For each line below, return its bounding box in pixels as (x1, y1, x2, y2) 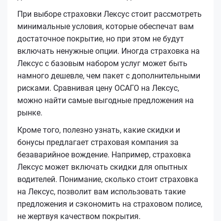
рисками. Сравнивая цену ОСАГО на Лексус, (17, 83, 179, 93)
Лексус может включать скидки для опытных (17, 162, 187, 172)
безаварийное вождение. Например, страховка (17, 149, 191, 159)
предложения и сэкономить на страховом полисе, (17, 199, 202, 209)
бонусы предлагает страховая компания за (17, 137, 179, 147)
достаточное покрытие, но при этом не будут (17, 34, 184, 43)
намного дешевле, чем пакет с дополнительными (17, 71, 200, 80)
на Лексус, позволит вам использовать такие (17, 186, 185, 196)
